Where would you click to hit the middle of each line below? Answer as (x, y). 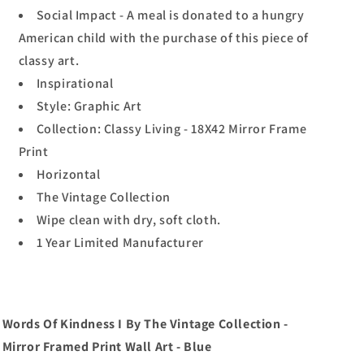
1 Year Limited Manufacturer (120, 243)
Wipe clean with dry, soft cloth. (128, 220)
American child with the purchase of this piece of (163, 38)
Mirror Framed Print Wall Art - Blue (107, 347)
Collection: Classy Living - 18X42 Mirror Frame (171, 129)
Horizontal (68, 174)
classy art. (49, 61)
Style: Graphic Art (89, 106)
